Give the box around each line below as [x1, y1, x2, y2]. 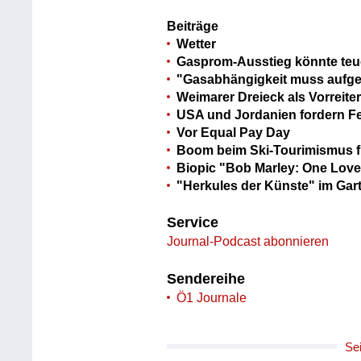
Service [167, 214, 219, 231]
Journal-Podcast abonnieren [167, 234, 330, 249]
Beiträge [167, 19, 219, 33]
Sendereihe [167, 270, 246, 287]
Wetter [176, 36, 217, 51]
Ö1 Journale [176, 290, 247, 305]
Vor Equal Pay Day [176, 125, 291, 139]
